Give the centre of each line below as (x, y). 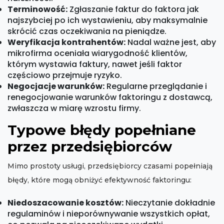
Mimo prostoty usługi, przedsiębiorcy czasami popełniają (110, 166)
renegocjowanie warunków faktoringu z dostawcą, (110, 97)
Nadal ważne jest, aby (171, 42)
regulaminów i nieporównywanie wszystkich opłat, (109, 214)
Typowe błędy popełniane (102, 130)
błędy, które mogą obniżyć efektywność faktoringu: (99, 180)
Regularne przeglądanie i (156, 86)
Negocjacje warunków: (56, 86)
